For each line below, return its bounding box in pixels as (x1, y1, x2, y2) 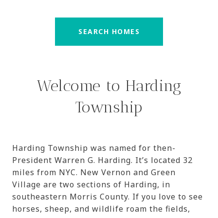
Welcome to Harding (36, 76, 182, 95)
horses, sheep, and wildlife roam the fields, (12, 203, 190, 214)
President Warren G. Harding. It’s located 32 (12, 154, 193, 165)
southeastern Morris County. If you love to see (12, 191, 203, 202)
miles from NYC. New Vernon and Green (12, 166, 176, 178)
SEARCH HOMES (78, 26, 140, 36)
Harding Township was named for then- (12, 142, 176, 153)
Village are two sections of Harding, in (12, 179, 170, 190)
